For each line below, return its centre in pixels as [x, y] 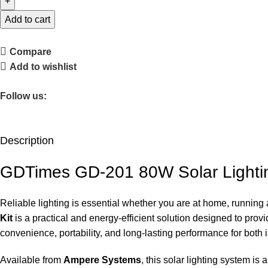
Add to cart [28, 19]
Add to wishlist [43, 66]
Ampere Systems [102, 260]
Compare [30, 51]
